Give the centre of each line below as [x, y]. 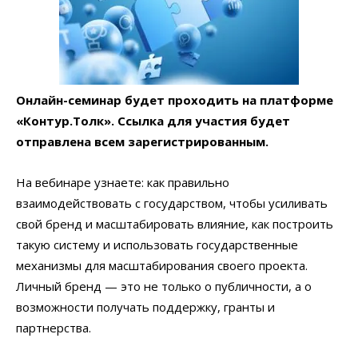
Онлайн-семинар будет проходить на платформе [175, 99]
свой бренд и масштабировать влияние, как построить [175, 223]
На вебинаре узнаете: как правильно [123, 182]
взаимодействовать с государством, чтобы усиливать [172, 203]
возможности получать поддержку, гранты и [145, 306]
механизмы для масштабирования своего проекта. [162, 265]
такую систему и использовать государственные [157, 244]
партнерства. [54, 327]
